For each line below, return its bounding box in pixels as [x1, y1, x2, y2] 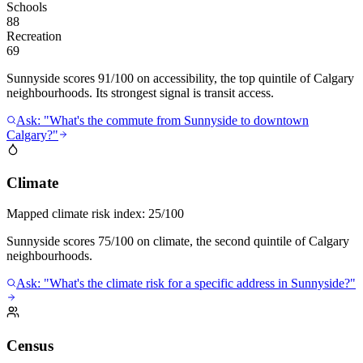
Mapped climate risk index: [6, 207, 148, 221]
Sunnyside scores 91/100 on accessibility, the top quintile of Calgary [6, 71, 354, 85]
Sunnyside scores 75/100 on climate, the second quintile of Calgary [6, 234, 349, 249]
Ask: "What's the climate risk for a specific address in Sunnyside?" [16, 276, 356, 291]
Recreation [6, 29, 62, 43]
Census [6, 337, 53, 355]
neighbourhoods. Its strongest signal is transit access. [6, 86, 274, 100]
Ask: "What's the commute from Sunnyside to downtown [16, 113, 309, 127]
